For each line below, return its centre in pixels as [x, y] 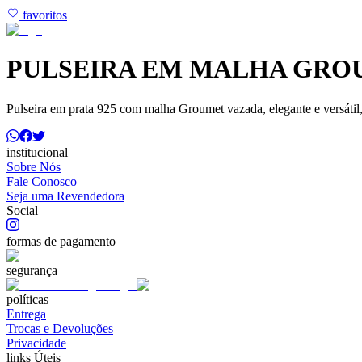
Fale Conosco [42, 181]
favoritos [43, 15]
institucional [37, 152]
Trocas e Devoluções [60, 328]
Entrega [26, 314]
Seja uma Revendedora [65, 196]
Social [22, 210]
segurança [32, 270]
